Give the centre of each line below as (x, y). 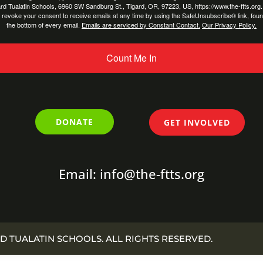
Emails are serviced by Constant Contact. (141, 24)
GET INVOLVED (197, 122)
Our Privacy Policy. (229, 24)
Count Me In (131, 58)
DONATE (75, 122)
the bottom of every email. (44, 24)
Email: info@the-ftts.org (131, 174)
